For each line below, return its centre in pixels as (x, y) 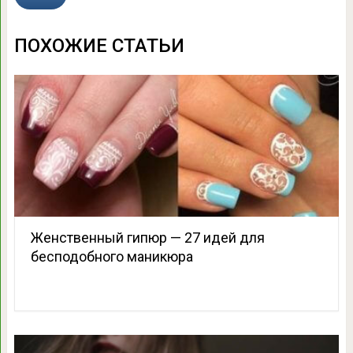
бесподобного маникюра (111, 257)
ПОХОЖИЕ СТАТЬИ (99, 46)
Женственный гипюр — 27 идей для (147, 238)
